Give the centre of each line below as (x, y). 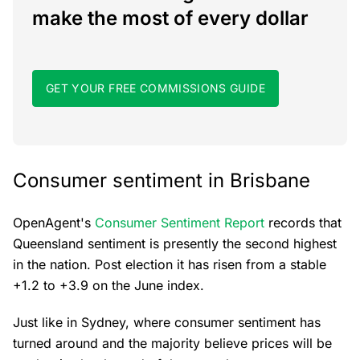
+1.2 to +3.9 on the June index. (110, 286)
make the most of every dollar (170, 18)
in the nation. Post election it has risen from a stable (170, 265)
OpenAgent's (54, 223)
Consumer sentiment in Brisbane (162, 181)
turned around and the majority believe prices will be (172, 344)
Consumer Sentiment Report (180, 223)
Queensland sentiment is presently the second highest (175, 244)
